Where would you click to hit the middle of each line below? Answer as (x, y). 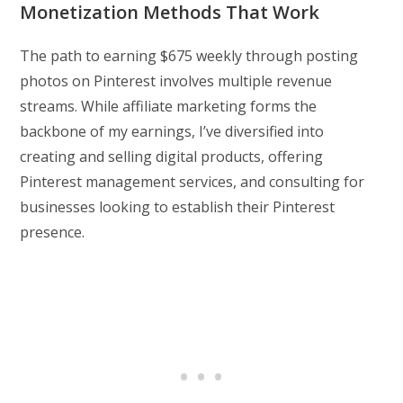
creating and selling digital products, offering (172, 156)
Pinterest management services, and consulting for (193, 181)
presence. (53, 232)
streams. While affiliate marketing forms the (169, 106)
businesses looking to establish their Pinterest (178, 206)
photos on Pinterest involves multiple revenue (176, 81)
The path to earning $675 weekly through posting (189, 55)
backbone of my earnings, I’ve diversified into (172, 131)
